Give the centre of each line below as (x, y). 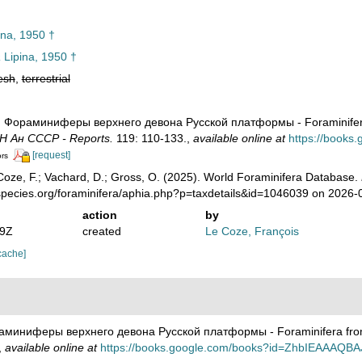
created (101, 231)
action (99, 215)
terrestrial (46, 78)
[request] (51, 155)
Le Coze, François (253, 231)
